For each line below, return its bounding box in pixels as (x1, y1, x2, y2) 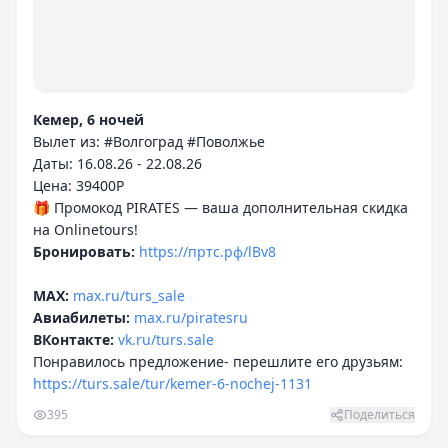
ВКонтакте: (33, 330, 114, 349)
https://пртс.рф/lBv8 (139, 242, 276, 261)
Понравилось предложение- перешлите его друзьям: (33, 352, 403, 371)
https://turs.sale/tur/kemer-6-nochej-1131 (33, 374, 312, 393)
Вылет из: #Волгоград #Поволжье (33, 132, 265, 151)
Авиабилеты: (33, 308, 130, 327)
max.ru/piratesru (134, 308, 248, 327)
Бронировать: (33, 242, 135, 261)
